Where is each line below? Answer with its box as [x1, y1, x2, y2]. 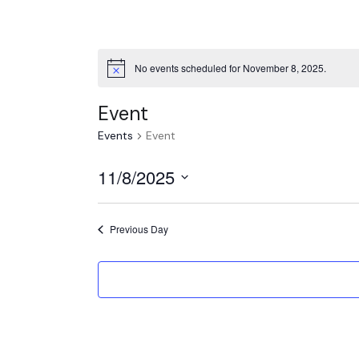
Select [96, 192, 139, 210]
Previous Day [109, 222, 168, 236]
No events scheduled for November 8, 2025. [134, 61, 326, 75]
